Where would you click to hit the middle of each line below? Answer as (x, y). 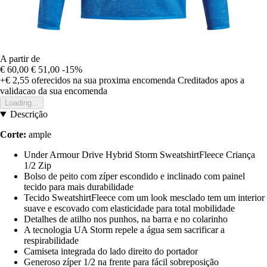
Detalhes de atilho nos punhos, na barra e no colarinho (126, 219)
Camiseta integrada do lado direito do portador (111, 252)
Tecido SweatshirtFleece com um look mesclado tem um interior (144, 198)
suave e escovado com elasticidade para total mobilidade (129, 209)
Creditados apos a (211, 80)
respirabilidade (51, 241)
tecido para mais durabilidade (79, 187)
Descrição (29, 114)
